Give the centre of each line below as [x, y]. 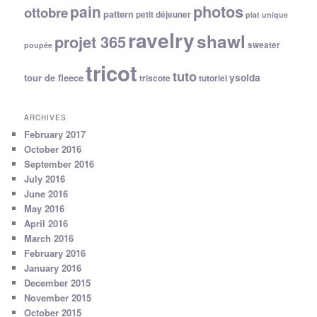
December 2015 [58, 283]
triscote [155, 78]
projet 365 [91, 42]
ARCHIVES [46, 118]
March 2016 [49, 238]
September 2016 [59, 164]
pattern [119, 14]
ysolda [245, 77]
